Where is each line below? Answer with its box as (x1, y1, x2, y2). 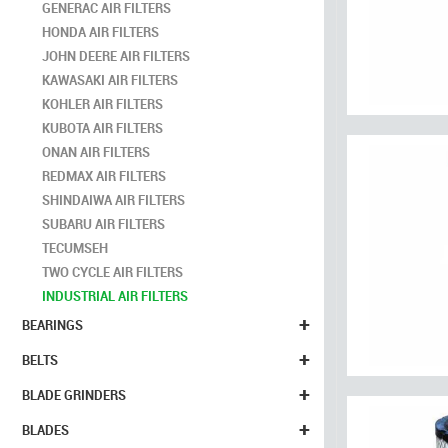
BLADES (22, 421, 69, 439)
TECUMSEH (42, 239, 108, 257)
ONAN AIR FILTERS (42, 143, 150, 161)
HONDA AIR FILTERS (42, 23, 159, 41)
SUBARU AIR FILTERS (42, 215, 165, 233)
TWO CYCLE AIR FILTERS (42, 263, 183, 281)
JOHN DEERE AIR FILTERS (42, 47, 190, 65)
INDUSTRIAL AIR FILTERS (42, 287, 188, 305)
